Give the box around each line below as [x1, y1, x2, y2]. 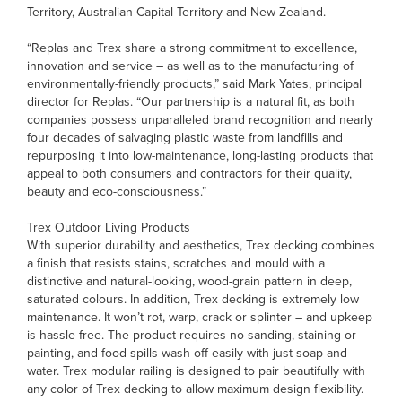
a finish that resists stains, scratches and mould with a [27, 254, 325, 273]
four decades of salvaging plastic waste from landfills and [27, 128, 343, 147]
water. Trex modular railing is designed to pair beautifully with [27, 362, 365, 380]
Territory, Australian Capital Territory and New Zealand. [27, 3, 326, 22]
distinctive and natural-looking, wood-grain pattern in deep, [27, 272, 352, 291]
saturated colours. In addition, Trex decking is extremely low [27, 290, 359, 309]
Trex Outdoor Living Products [27, 218, 190, 237]
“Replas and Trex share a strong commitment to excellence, [27, 39, 357, 57]
